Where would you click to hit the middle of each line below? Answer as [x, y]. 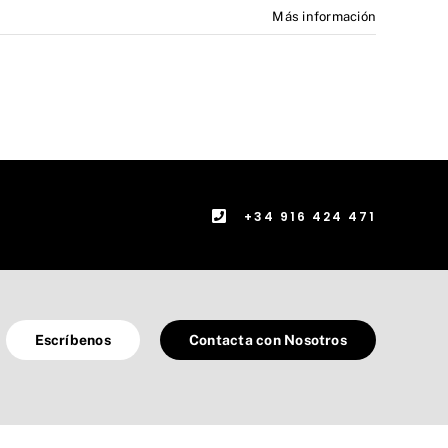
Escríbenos [72, 340]
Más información [324, 16]
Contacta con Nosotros [267, 340]
